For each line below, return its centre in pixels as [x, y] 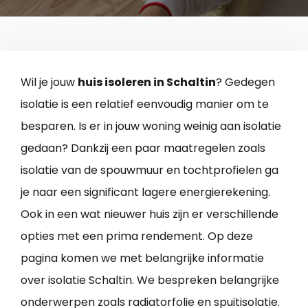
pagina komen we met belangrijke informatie [142, 258]
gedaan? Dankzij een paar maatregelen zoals [143, 148]
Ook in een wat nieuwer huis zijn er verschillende [150, 214]
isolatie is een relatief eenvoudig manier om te [145, 104]
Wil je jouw [49, 82]
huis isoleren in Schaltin [147, 82]
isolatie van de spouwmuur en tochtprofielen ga [150, 170]
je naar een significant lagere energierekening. [145, 192]
